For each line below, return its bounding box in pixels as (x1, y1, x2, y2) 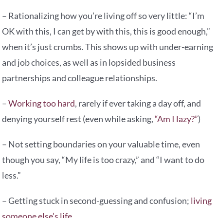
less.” (2, 170, 21, 181)
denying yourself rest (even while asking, (2, 113, 155, 125)
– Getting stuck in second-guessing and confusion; (2, 195, 191, 206)
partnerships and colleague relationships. (2, 73, 158, 84)
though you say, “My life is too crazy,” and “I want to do (2, 154, 205, 165)
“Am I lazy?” (155, 113, 199, 125)
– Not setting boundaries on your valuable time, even (2, 139, 200, 150)
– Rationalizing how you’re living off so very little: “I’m (2, 10, 205, 21)
